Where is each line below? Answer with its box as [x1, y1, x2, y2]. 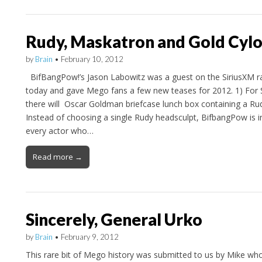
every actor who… [25, 125, 94, 137]
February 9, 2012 [60, 232, 119, 242]
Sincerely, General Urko [25, 209, 202, 230]
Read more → [32, 151, 82, 163]
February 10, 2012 [60, 54, 123, 64]
